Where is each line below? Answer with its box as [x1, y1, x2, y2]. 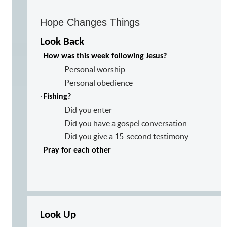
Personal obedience [64, 78, 133, 87]
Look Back [40, 36, 84, 47]
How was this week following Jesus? [44, 52, 167, 60]
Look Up [40, 209, 76, 220]
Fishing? [44, 92, 71, 101]
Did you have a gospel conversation [64, 118, 187, 128]
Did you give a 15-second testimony [64, 131, 188, 141]
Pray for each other [44, 146, 111, 155]
